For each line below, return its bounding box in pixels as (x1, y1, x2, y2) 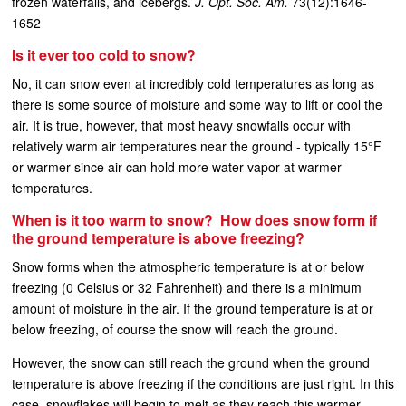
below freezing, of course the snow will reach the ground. (12, 320, 338, 338)
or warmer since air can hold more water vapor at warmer (12, 158, 342, 176)
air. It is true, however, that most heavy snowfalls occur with (12, 116, 351, 134)
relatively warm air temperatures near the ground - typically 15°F (12, 137, 382, 155)
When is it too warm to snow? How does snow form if (12, 209, 377, 230)
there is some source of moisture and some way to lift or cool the (12, 95, 382, 113)
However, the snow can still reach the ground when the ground (12, 353, 370, 372)
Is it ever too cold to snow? (12, 44, 196, 65)
